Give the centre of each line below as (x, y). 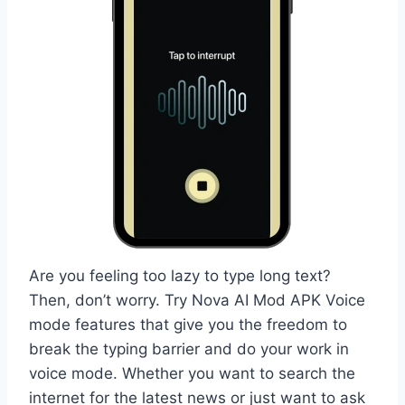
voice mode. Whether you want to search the (192, 373)
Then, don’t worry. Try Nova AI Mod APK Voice (197, 300)
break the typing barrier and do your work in (189, 348)
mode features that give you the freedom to (188, 324)
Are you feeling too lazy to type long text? (180, 275)
